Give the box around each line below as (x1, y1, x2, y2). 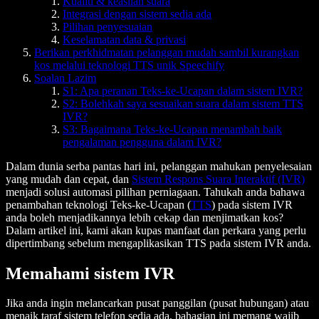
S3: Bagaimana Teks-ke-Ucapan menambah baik (63, 122, 282, 135)
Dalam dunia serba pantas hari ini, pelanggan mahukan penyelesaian (6, 159, 312, 172)
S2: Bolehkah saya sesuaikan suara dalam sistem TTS (63, 97, 303, 110)
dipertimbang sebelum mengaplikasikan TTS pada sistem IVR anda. (6, 236, 311, 249)
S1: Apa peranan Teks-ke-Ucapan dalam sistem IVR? (63, 84, 303, 97)
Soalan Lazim (34, 71, 96, 84)
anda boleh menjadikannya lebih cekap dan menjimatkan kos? (6, 211, 283, 224)
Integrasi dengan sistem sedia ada (63, 7, 211, 20)
